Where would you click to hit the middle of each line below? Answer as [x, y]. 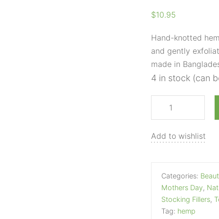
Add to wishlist [178, 136]
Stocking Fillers [186, 199]
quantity [136, 32]
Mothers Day [182, 187]
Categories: [181, 176]
